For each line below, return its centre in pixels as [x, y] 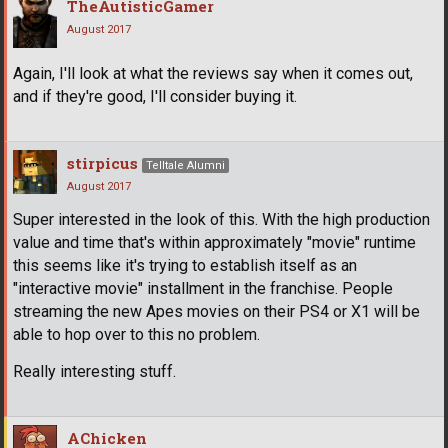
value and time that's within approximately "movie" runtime [214, 242]
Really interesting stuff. [94, 371]
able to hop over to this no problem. [136, 334]
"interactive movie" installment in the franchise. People [203, 288]
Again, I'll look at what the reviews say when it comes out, [213, 73]
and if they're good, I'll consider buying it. [155, 96]
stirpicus [102, 162]
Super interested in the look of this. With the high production [221, 219]
